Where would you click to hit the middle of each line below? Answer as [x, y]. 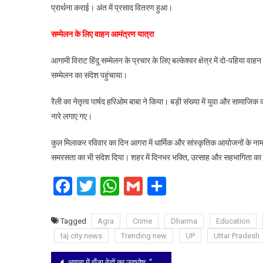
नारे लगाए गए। [72, 116]
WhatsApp [161, 186]
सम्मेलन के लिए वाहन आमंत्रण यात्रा [102, 34]
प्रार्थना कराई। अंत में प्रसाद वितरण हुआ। [112, 7]
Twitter [124, 186]
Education [233, 221]
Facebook [111, 186]
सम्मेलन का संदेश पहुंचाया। [89, 75]
